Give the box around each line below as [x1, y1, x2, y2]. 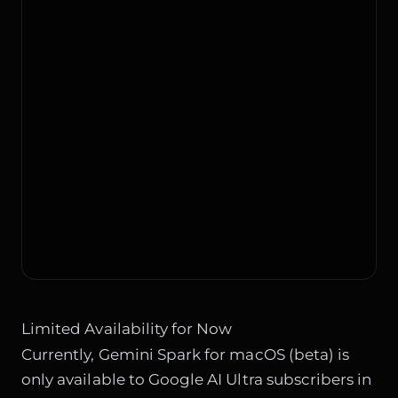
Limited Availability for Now [21, 319, 233, 338]
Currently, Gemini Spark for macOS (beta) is [21, 345, 350, 363]
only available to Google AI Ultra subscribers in [21, 370, 372, 388]
